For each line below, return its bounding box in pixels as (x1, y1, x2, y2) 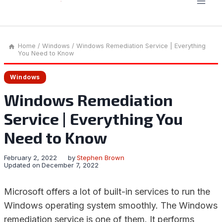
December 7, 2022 (42, 161, 99, 169)
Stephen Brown (77, 154, 125, 162)
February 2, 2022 (4, 154, 57, 162)
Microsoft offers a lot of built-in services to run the (4, 186, 210, 197)
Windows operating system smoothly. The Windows (4, 200, 218, 211)
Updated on (4, 161, 40, 169)
